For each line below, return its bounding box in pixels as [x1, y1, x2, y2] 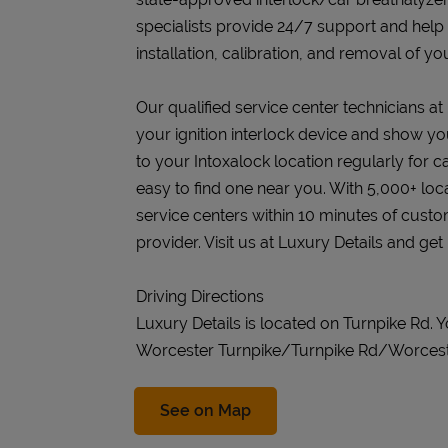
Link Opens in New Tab [250, 399, 424, 419]
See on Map [160, 400, 251, 420]
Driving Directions [136, 286, 264, 306]
